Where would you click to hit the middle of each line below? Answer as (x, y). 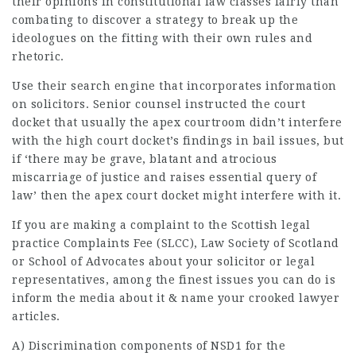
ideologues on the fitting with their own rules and (162, 38)
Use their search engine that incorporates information (174, 86)
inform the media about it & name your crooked (155, 298)
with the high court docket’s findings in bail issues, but (178, 141)
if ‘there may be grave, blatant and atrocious (145, 159)
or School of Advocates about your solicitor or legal (163, 261)
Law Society (236, 243)
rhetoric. (38, 56)
